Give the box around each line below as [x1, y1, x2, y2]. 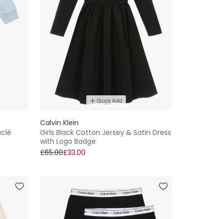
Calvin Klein [40, 117, 79, 128]
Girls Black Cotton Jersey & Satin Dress [40, 127, 171, 137]
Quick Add [96, 97, 122, 105]
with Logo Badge [40, 136, 96, 146]
